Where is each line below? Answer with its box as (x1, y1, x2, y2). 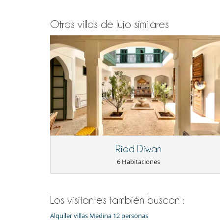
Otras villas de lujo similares (50, 18, 169, 30)
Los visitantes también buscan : (50, 193, 185, 206)
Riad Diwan (115, 143, 162, 154)
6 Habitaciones (117, 157, 160, 166)
